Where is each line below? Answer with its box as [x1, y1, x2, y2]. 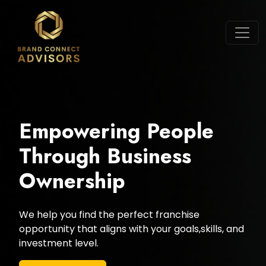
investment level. [19, 236, 99, 250]
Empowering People [19, 116, 214, 146]
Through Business [19, 141, 191, 171]
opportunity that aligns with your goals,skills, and [19, 222, 244, 236]
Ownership [19, 166, 125, 196]
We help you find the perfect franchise [19, 208, 199, 221]
